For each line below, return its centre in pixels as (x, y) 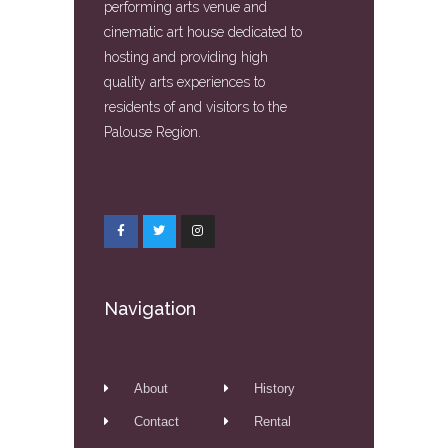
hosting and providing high (186, 56)
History (275, 389)
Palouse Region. (152, 131)
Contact (157, 422)
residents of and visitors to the (195, 106)
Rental (273, 422)
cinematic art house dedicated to (203, 31)
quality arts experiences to (184, 81)
